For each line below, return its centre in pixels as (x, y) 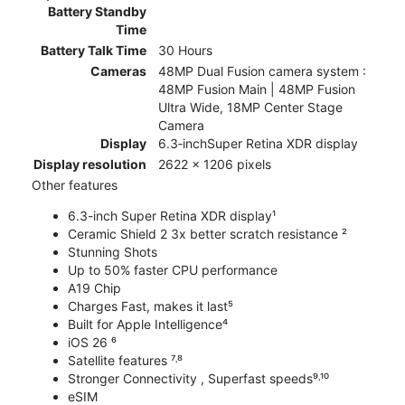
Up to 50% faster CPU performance (173, 270)
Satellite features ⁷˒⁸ (125, 361)
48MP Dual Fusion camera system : (262, 71)
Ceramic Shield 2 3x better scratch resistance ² (207, 234)
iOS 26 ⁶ (92, 343)
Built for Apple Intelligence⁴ (148, 325)
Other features (75, 185)
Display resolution (90, 165)
